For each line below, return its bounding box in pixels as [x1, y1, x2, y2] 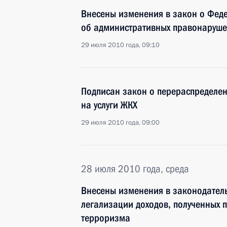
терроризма [81, 212, 130, 224]
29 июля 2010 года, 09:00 [81, 118, 160, 127]
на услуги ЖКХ [81, 99, 137, 111]
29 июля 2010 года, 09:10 [81, 41, 160, 50]
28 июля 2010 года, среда [81, 163, 189, 175]
